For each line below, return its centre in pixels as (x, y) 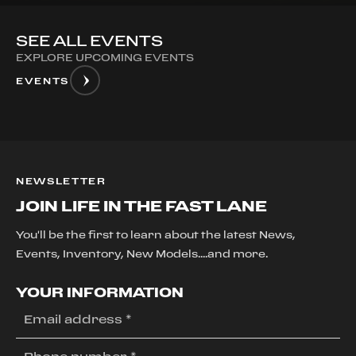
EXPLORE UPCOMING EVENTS (105, 57)
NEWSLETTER (61, 181)
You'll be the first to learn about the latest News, (156, 234)
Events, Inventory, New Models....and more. (142, 253)
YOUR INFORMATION (100, 292)
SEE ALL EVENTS (89, 40)
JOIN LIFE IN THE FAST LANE (141, 205)
